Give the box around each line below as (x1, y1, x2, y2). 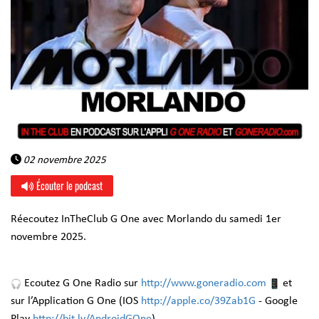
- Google (258, 296, 298, 307)
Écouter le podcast (34, 178, 103, 193)
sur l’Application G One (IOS (11, 296, 138, 307)
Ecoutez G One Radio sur (24, 278, 138, 289)
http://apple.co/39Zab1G (141, 296, 256, 307)
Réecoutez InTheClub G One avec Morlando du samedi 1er (11, 214, 281, 225)
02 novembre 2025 (21, 155, 106, 166)
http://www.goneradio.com (141, 278, 266, 289)
